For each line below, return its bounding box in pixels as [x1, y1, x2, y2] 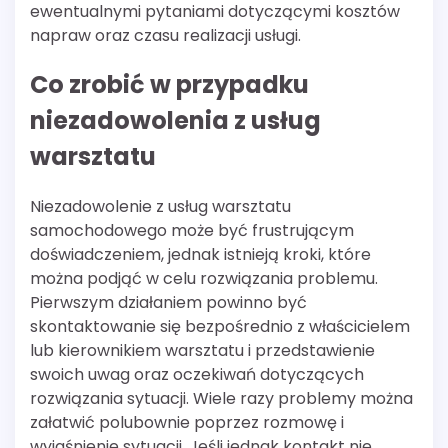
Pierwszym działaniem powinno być [30, 291, 307, 315]
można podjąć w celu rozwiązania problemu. [30, 267, 378, 291]
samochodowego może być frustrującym [30, 219, 354, 243]
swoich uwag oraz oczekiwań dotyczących [30, 363, 364, 387]
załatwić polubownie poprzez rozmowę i [30, 411, 344, 435]
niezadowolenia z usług [30, 104, 321, 138]
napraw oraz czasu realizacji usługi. [30, 23, 301, 47]
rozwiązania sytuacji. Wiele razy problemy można [30, 387, 413, 411]
